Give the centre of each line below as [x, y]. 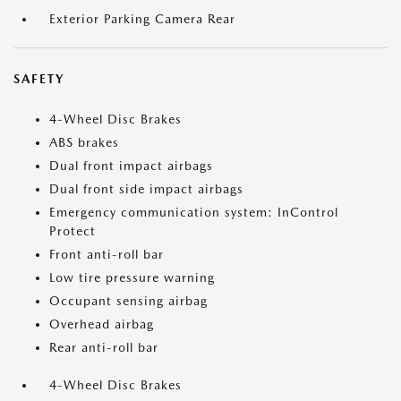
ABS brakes [84, 143]
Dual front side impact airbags [146, 189]
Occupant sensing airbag [128, 301]
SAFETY [39, 79]
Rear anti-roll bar [104, 348]
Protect [73, 231]
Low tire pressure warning [132, 278]
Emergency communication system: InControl [194, 213]
